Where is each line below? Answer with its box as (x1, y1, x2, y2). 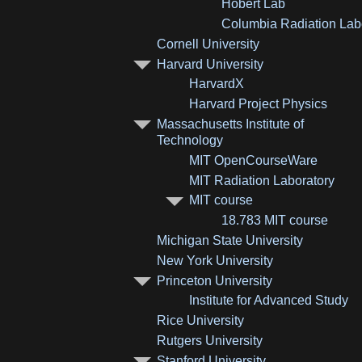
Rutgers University (157, 333, 263, 347)
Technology (157, 133, 224, 147)
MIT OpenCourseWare (189, 153, 318, 167)
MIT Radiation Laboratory (189, 173, 335, 187)
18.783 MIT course (221, 213, 329, 228)
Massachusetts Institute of (157, 116, 305, 131)
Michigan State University (157, 233, 304, 247)
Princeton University (157, 273, 273, 288)
